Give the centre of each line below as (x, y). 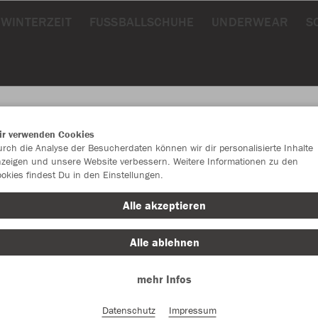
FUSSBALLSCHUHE (138, 22)
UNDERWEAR (250, 22)
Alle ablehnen (164, 242)
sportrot (285, 193)
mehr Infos (164, 279)
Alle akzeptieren (164, 205)
